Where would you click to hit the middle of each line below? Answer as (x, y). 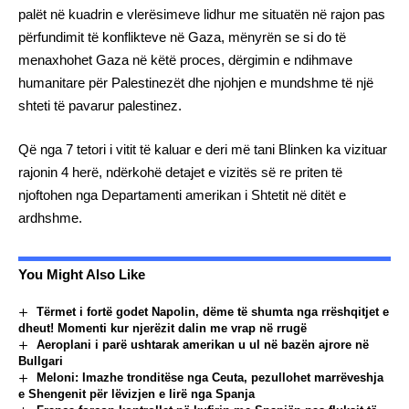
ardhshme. (50, 217)
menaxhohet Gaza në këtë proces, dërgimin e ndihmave (185, 60)
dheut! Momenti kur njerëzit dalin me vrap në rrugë (163, 328)
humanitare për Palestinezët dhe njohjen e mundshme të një (196, 83)
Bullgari (41, 362)
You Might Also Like (82, 274)
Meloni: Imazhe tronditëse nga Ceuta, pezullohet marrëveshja (210, 378)
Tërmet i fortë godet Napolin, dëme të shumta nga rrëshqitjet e (212, 311)
